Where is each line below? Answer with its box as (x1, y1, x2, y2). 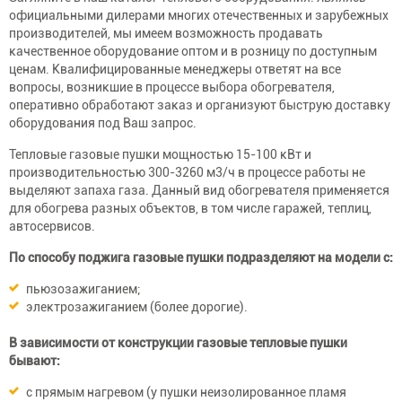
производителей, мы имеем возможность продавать (9, 26, 323, 40)
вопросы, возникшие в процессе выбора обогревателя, (9, 80, 335, 94)
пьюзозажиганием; (26, 282, 144, 296)
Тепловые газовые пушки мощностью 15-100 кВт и (9, 147, 311, 162)
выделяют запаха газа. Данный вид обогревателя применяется (9, 183, 389, 197)
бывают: (9, 354, 60, 368)
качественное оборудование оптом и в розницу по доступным (9, 44, 377, 58)
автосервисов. (9, 219, 95, 233)
